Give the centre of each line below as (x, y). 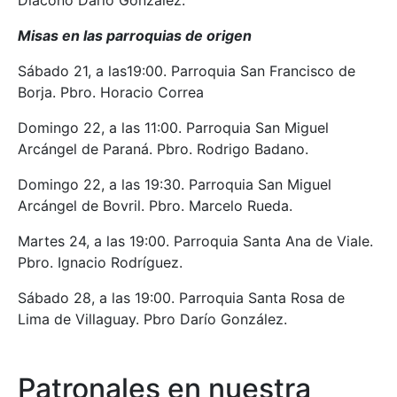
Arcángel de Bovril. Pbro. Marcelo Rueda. (155, 206)
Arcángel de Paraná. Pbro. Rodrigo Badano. (163, 149)
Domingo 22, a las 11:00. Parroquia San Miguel (173, 128)
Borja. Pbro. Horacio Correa (111, 93)
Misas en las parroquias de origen (135, 36)
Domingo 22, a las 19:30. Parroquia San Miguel (175, 185)
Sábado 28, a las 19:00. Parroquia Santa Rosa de (181, 298)
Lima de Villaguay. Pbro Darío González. (152, 319)
